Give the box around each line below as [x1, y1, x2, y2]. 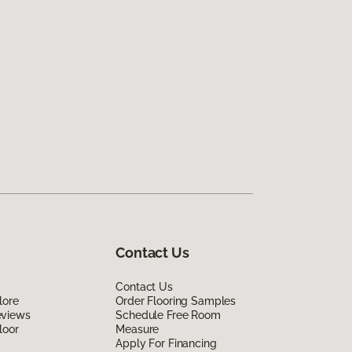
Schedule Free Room [115, 308, 221, 321]
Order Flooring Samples [115, 294, 236, 307]
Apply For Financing [115, 336, 217, 350]
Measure [115, 322, 159, 335]
